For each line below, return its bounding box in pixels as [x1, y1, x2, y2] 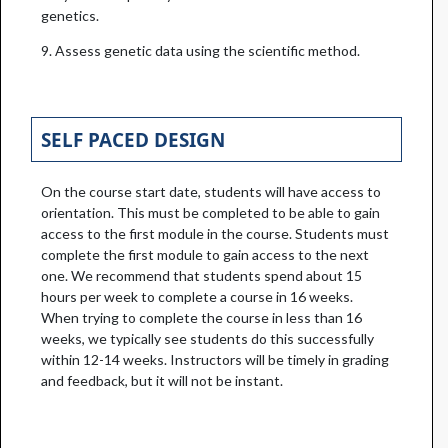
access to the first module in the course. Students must [41, 225, 389, 243]
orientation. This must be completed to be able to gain [41, 204, 380, 222]
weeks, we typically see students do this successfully [41, 330, 374, 348]
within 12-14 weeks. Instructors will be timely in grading [41, 351, 389, 369]
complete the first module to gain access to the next [41, 246, 369, 264]
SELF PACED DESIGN [41, 126, 226, 153]
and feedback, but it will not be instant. [41, 372, 283, 390]
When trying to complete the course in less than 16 [41, 309, 362, 327]
